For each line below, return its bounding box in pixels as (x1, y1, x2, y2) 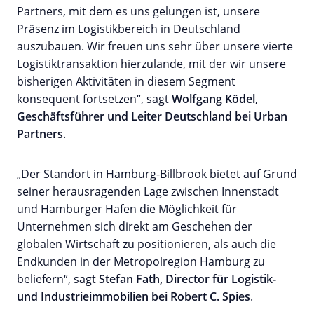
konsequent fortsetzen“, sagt (17, 90, 172, 107)
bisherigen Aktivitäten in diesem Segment (17, 73, 235, 89)
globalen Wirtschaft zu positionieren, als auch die (17, 235, 276, 252)
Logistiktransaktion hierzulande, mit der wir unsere (17, 55, 286, 71)
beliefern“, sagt (17, 271, 99, 287)
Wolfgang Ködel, (172, 90, 258, 107)
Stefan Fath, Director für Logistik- (99, 271, 276, 287)
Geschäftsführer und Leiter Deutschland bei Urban (17, 108, 287, 124)
